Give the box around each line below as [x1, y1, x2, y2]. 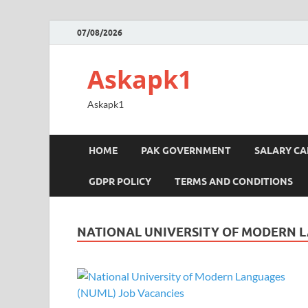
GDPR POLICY [89, 175, 151, 187]
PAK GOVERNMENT [141, 144, 231, 156]
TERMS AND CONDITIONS [175, 175, 293, 187]
